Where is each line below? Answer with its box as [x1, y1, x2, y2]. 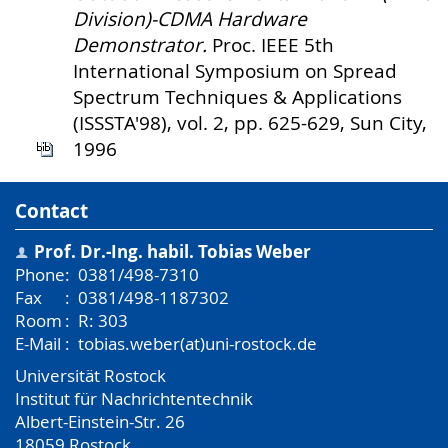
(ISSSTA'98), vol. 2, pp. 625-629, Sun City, [73, 110, 427, 137]
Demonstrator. [73, 32, 207, 59]
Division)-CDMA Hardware [73, 6, 307, 33]
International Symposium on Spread [73, 58, 397, 85]
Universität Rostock [15, 363, 166, 387]
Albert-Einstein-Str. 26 [15, 409, 185, 433]
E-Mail [15, 332, 61, 356]
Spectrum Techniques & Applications [73, 84, 402, 111]
